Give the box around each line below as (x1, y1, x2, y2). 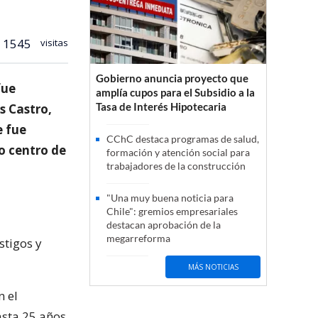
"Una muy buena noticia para (106, 192, 234, 204)
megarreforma (106, 232, 170, 245)
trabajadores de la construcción (106, 160, 246, 172)
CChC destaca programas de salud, (106, 133, 259, 146)
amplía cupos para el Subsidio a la (96, 86, 255, 99)
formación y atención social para (106, 146, 250, 159)
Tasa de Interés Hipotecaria (96, 100, 226, 114)
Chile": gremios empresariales (106, 205, 238, 218)
